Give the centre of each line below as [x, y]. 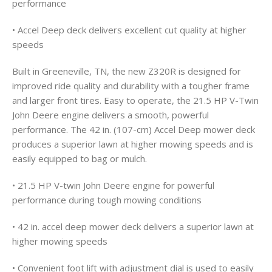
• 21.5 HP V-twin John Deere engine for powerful [113, 185]
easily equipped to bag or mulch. [80, 159]
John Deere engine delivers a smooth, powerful [110, 115]
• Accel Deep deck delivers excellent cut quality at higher [129, 30]
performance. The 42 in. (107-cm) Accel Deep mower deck [134, 130]
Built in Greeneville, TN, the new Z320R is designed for [127, 71]
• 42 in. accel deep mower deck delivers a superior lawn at [133, 227]
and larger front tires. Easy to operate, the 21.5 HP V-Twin [135, 100]
